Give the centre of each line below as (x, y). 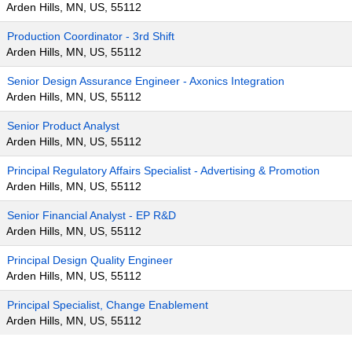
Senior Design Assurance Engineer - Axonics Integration (146, 81)
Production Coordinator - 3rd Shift (91, 36)
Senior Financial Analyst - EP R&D (92, 215)
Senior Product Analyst (63, 126)
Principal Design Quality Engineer (90, 260)
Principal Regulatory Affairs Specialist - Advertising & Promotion (163, 170)
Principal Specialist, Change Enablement (108, 305)
